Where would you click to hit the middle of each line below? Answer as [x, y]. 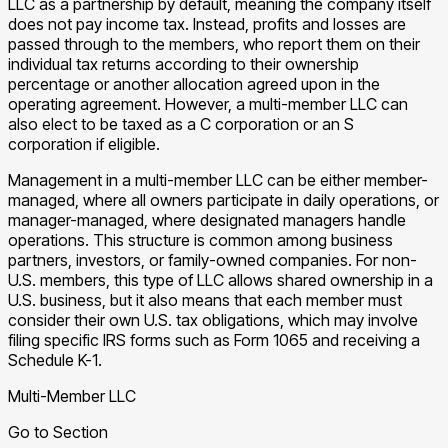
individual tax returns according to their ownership [183, 63]
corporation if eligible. [84, 143]
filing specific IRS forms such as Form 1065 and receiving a [214, 339]
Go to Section [58, 431]
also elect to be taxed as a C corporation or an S [181, 123]
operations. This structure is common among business [200, 239]
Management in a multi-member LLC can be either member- [218, 179]
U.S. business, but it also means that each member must [205, 299]
